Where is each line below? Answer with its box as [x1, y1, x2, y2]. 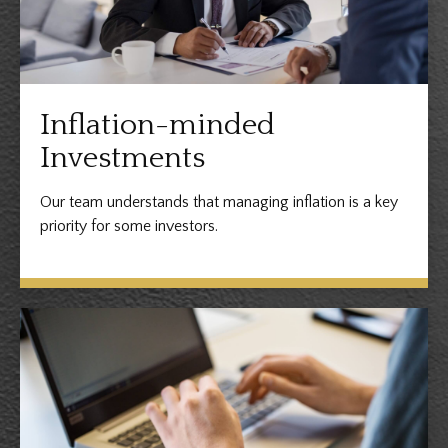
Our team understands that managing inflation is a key [40, 193, 398, 212]
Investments [40, 142, 205, 176]
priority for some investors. [40, 217, 218, 236]
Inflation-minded [40, 109, 275, 143]
